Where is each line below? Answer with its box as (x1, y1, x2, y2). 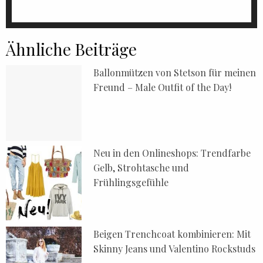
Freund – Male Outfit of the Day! (93, 80, 232, 93)
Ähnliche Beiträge (6, 38, 137, 60)
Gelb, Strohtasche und (93, 161, 190, 174)
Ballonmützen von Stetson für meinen (93, 66, 257, 79)
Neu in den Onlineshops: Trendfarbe (93, 147, 251, 160)
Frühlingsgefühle (93, 176, 169, 189)
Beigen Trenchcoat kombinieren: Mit (93, 227, 251, 240)
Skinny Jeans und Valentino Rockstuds (93, 242, 256, 255)
